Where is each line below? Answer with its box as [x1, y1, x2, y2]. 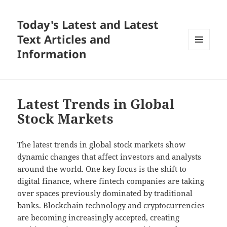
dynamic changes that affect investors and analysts [17, 152, 202, 162]
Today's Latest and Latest [17, 17, 159, 32]
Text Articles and [17, 31, 111, 47]
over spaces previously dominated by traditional [17, 188, 193, 199]
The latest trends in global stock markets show [17, 139, 186, 150]
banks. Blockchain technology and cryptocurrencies [17, 200, 205, 211]
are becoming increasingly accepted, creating [17, 212, 180, 223]
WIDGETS [188, 66, 217, 75]
